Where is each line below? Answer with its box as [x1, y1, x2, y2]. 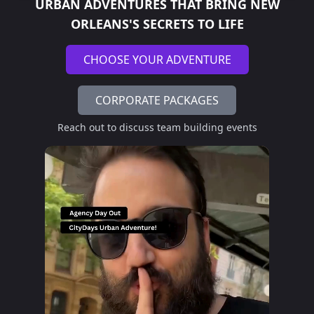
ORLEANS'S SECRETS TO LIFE [70, 15, 244, 32]
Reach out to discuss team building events [57, 121, 257, 134]
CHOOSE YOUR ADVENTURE [83, 52, 231, 67]
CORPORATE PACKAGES [95, 93, 219, 108]
